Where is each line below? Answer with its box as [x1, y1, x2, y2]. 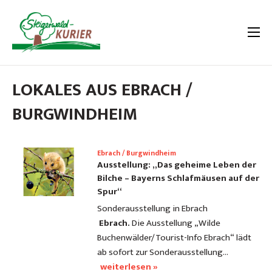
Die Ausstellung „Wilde [130, 216, 220, 231]
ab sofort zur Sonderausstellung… [97, 245, 228, 260]
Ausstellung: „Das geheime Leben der [97, 157, 256, 173]
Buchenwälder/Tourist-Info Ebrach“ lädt [97, 230, 251, 246]
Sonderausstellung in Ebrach [97, 201, 209, 217]
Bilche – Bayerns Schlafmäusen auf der [97, 171, 259, 186]
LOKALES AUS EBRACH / [12, 75, 192, 105]
